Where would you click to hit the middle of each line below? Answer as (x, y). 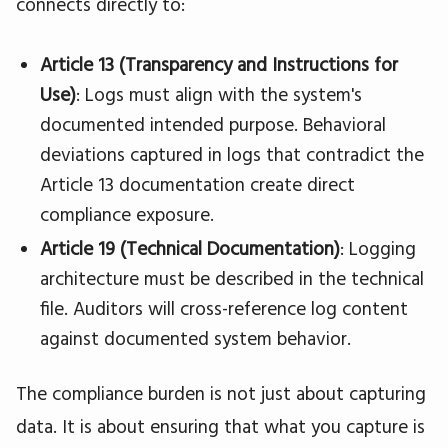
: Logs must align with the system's (219, 94)
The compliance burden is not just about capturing (221, 393)
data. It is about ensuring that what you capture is (220, 426)
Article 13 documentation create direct (197, 184)
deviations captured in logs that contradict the (232, 154)
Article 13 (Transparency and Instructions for (219, 64)
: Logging (378, 248)
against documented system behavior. (195, 338)
